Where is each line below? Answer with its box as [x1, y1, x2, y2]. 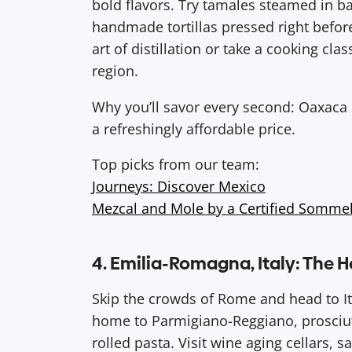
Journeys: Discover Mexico [92, 177, 266, 196]
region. [92, 61, 138, 81]
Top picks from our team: [92, 155, 259, 174]
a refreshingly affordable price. [92, 119, 295, 138]
